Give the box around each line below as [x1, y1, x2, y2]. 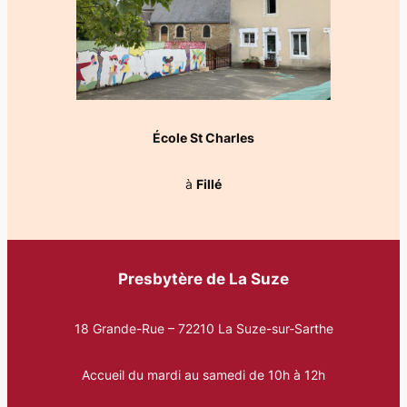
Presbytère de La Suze [118, 270, 289, 289]
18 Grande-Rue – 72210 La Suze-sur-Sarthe [74, 321, 333, 337]
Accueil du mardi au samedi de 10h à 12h [82, 367, 325, 383]
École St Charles [153, 130, 254, 146]
